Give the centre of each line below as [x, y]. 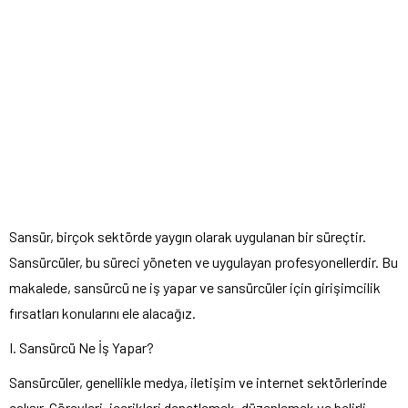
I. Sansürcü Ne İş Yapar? [82, 347]
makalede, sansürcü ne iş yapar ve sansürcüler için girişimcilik [195, 287]
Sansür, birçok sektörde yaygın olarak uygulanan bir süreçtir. [188, 236]
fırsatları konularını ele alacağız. [102, 312]
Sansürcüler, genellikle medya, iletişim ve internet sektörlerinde [198, 382]
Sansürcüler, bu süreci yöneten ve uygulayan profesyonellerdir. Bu [204, 261]
